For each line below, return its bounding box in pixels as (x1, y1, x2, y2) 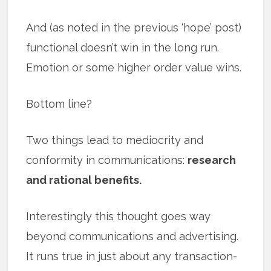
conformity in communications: (26, 153, 188, 166)
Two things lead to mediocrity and (26, 133, 204, 146)
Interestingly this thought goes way (26, 209, 211, 223)
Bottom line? (26, 97, 93, 110)
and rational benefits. (26, 173, 142, 186)
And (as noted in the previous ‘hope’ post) (26, 21, 242, 34)
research (188, 153, 237, 166)
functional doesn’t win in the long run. (26, 41, 223, 54)
